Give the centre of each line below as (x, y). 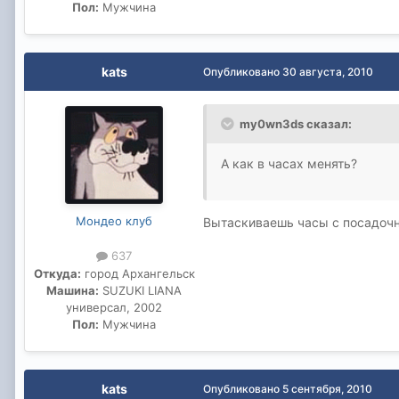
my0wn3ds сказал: (296, 124)
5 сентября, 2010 (327, 388)
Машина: (73, 290)
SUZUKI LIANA (140, 290)
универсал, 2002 (114, 307)
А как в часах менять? (289, 164)
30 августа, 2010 (328, 72)
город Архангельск (138, 273)
